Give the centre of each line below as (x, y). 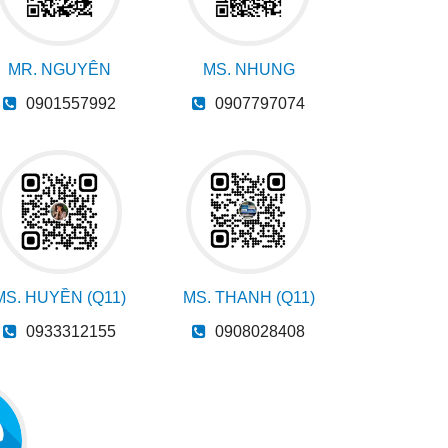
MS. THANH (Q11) (248, 298)
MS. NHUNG (248, 70)
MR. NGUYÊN (59, 70)
